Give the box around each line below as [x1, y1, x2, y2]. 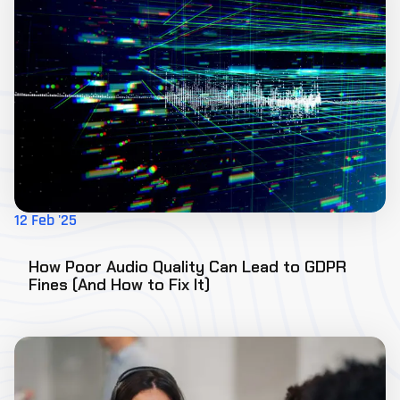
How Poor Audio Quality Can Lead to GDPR [29, 256, 346, 278]
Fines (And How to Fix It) [29, 274, 210, 296]
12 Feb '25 [14, 212, 77, 229]
